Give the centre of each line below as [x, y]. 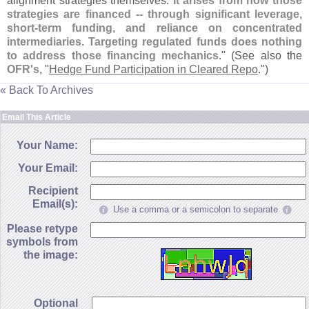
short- [22, 28]
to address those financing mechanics [113, 56]
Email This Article [37, 118]
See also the [269, 56]
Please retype [42, 229]
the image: [51, 255]
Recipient [53, 191]
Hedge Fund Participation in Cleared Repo [153, 69]
